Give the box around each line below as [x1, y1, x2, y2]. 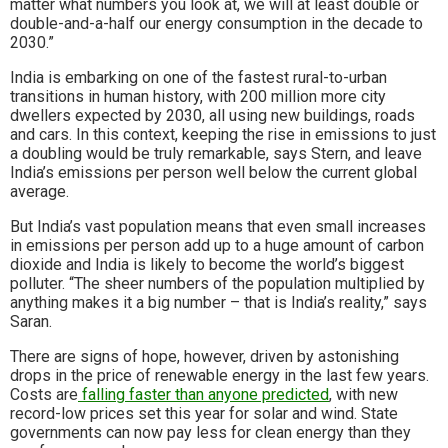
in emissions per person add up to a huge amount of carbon [10, 236, 424, 256]
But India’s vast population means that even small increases [10, 217, 426, 237]
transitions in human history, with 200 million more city [10, 87, 386, 107]
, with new [329, 385, 398, 405]
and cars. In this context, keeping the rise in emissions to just [10, 125, 436, 145]
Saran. [10, 312, 52, 332]
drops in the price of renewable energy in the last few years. [10, 366, 429, 386]
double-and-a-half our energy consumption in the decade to [10, 14, 423, 34]
